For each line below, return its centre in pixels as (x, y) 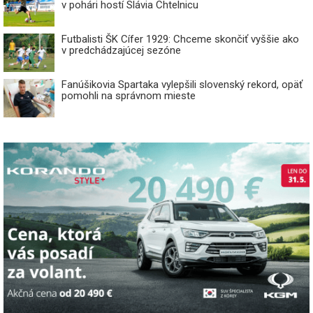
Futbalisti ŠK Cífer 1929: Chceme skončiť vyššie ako (180, 39)
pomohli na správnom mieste (129, 96)
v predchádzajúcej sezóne (121, 51)
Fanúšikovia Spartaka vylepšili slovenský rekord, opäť (182, 85)
